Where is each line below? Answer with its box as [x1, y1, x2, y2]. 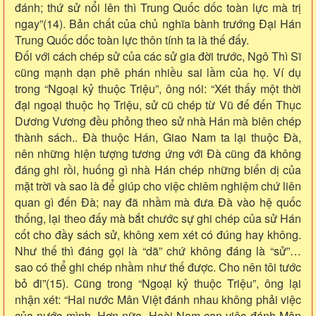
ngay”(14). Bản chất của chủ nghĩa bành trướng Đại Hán [15, 15, 301, 32]
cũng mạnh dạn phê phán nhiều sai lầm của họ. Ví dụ [15, 63, 301, 80]
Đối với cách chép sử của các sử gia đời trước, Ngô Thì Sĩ [15, 47, 301, 64]
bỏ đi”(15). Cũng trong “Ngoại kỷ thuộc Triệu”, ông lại [15, 274, 301, 291]
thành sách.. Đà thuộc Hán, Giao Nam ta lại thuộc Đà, [15, 128, 301, 145]
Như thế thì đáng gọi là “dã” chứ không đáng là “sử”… [15, 242, 301, 259]
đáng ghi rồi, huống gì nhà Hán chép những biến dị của [15, 161, 301, 178]
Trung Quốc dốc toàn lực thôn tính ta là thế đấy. [15, 31, 249, 48]
